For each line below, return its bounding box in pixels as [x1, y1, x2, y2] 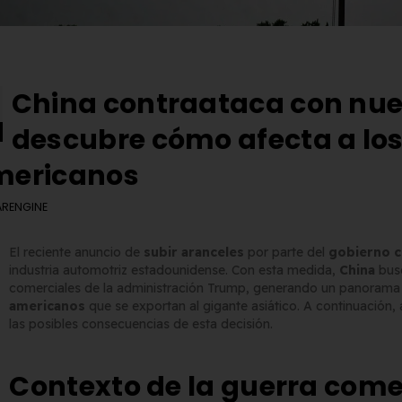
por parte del [244, 244, 329, 261]
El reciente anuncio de [9, 244, 144, 261]
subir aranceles [144, 244, 245, 261]
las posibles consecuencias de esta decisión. [9, 316, 274, 333]
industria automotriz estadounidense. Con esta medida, [9, 262, 340, 279]
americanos [9, 298, 86, 315]
